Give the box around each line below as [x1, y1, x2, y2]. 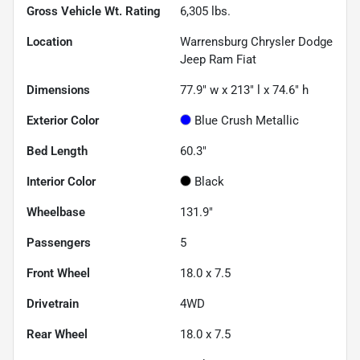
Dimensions [27, 83, 90, 98]
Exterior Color [27, 113, 99, 129]
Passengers [27, 235, 91, 251]
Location [27, 35, 72, 50]
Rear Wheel [27, 327, 88, 342]
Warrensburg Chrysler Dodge [180, 35, 333, 50]
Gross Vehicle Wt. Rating [27, 4, 161, 19]
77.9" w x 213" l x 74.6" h [180, 83, 309, 98]
